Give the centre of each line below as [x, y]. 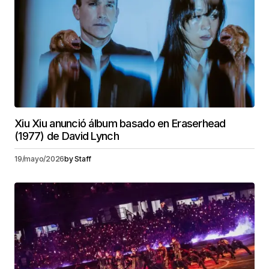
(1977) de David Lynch [67, 136]
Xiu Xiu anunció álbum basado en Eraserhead [120, 123]
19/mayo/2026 [40, 159]
